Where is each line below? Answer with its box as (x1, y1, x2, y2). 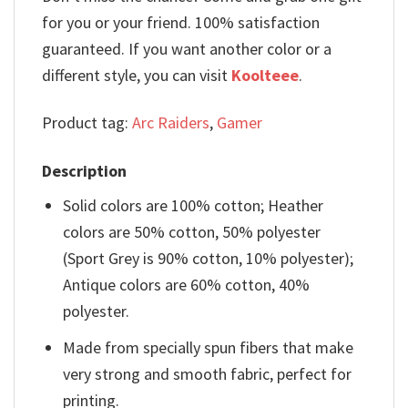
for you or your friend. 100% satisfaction (42, 12, 320, 34)
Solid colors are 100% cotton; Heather (63, 194, 324, 216)
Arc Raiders (132, 112, 209, 134)
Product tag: (42, 112, 132, 134)
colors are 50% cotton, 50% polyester (63, 220, 321, 242)
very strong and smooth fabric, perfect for (63, 362, 352, 384)
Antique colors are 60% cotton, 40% (63, 273, 311, 295)
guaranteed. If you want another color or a (42, 38, 331, 60)
